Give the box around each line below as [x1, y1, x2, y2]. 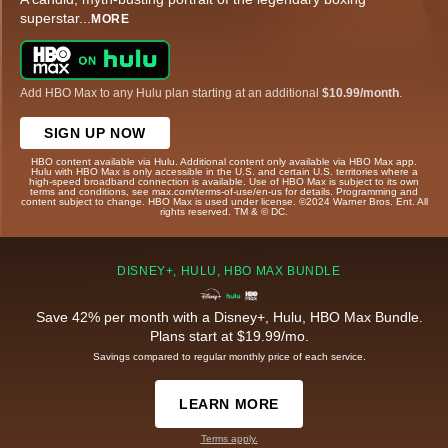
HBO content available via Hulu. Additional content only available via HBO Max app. [31, 155, 417, 167]
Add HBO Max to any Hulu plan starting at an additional [20, 85, 322, 100]
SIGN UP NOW [44, 124, 146, 141]
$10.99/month [322, 85, 399, 100]
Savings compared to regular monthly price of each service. [92, 350, 366, 362]
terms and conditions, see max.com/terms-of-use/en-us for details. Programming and [30, 185, 418, 197]
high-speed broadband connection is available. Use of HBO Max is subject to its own [29, 175, 419, 187]
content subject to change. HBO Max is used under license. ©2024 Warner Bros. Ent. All [20, 195, 428, 207]
